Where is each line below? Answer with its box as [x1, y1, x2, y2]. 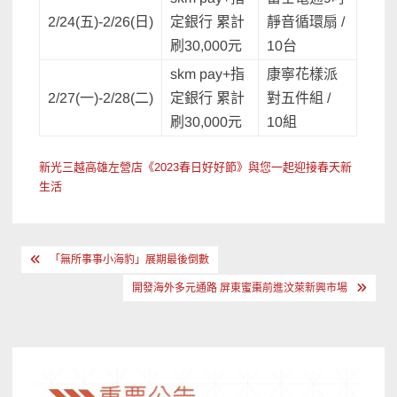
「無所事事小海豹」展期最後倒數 [50, 253, 210, 267]
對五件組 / [267, 90, 331, 106]
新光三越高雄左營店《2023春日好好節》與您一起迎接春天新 [39, 160, 353, 175]
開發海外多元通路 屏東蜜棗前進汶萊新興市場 [131, 282, 347, 295]
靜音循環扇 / [267, 14, 346, 30]
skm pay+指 [170, 66, 245, 82]
